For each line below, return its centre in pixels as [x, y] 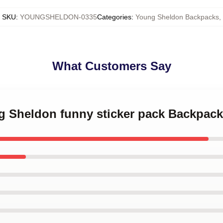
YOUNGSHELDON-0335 [58, 17]
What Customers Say [111, 66]
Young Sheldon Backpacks [177, 17]
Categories [114, 17]
